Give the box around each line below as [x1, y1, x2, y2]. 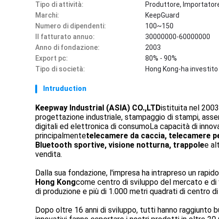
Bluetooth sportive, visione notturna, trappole [35, 140, 204, 150]
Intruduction [43, 85, 87, 92]
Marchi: [35, 11, 59, 19]
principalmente [35, 131, 86, 140]
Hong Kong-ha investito [145, 65, 218, 73]
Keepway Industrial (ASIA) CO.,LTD [35, 103, 161, 112]
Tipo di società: [35, 65, 85, 73]
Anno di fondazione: [35, 44, 100, 51]
